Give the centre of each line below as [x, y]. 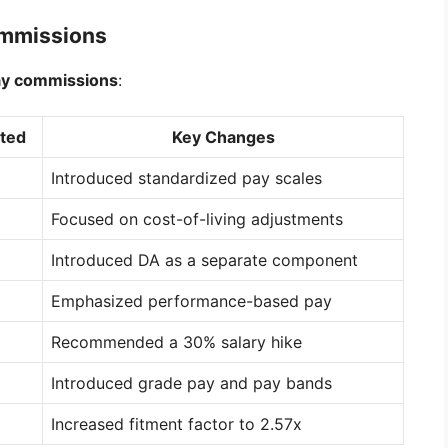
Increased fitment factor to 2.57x [176, 424]
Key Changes [223, 137]
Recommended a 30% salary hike [176, 342]
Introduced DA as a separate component [204, 260]
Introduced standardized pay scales [186, 178]
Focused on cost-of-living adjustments [197, 219]
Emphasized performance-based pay [191, 301]
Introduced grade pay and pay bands [191, 383]
